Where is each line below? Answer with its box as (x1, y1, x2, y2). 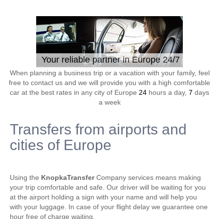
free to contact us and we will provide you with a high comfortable (9, 79, 210, 87)
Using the (10, 174, 41, 181)
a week (98, 98, 121, 106)
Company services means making (94, 174, 201, 181)
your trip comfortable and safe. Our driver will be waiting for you (10, 183, 206, 191)
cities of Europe (10, 137, 111, 153)
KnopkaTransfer (41, 174, 94, 181)
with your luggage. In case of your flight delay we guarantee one (10, 203, 208, 211)
